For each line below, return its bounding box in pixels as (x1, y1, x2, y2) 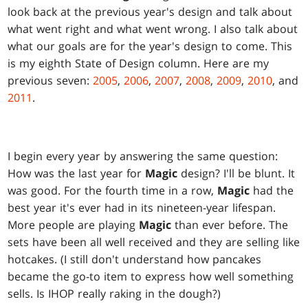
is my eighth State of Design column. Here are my (8, 56, 269, 71)
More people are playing (8, 217, 140, 233)
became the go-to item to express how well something (8, 269, 294, 285)
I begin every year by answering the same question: (8, 148, 278, 164)
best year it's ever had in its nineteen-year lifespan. (8, 200, 276, 216)
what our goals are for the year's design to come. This (8, 38, 293, 54)
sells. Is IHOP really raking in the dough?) (8, 286, 221, 302)
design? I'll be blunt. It (177, 166, 296, 181)
